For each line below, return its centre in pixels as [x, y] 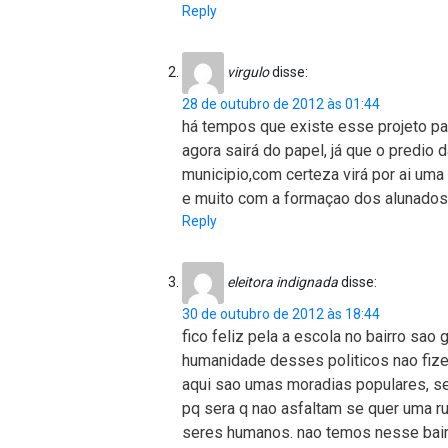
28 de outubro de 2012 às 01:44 [281, 104]
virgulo [248, 71]
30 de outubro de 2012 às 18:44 [281, 314]
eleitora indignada [282, 281]
